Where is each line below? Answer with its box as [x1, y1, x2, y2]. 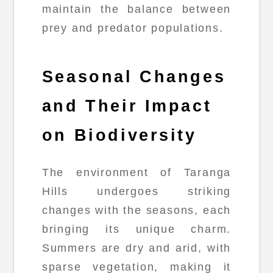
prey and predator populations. [41, 21, 224, 34]
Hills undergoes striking [41, 185, 232, 198]
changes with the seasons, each [41, 204, 232, 217]
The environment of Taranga [41, 166, 232, 179]
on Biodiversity [41, 126, 197, 145]
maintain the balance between [41, 2, 232, 15]
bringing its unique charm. [41, 223, 232, 236]
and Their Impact [41, 97, 212, 116]
